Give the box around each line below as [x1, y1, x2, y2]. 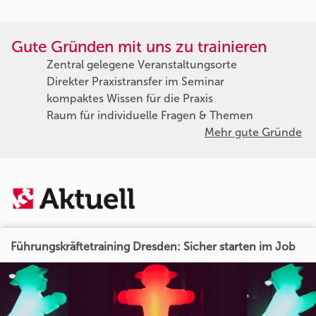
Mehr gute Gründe [205, 125, 302, 139]
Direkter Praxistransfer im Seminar [47, 74, 224, 88]
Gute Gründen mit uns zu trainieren [11, 37, 267, 56]
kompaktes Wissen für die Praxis [47, 91, 213, 105]
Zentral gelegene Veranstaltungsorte [47, 57, 237, 71]
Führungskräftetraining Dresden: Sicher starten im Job [11, 240, 296, 254]
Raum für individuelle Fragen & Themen [47, 108, 253, 122]
